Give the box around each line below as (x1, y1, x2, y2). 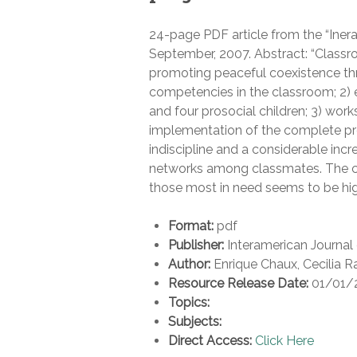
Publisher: (168, 237, 224, 253)
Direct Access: (168, 333, 252, 349)
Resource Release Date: (168, 276, 308, 292)
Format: (168, 218, 214, 234)
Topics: (168, 295, 210, 311)
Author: (168, 257, 210, 273)
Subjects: (168, 314, 222, 330)
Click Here (255, 333, 314, 349)
